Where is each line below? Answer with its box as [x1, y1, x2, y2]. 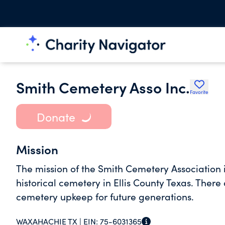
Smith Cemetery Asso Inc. [16, 76, 190, 97]
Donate [36, 108, 75, 125]
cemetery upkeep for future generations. [16, 190, 194, 203]
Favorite [190, 88, 208, 95]
